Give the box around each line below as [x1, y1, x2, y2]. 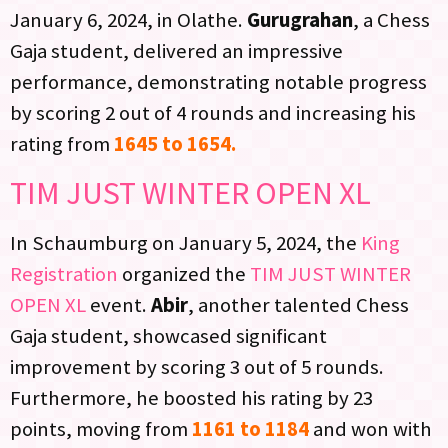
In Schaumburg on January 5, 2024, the [10, 230, 357, 257]
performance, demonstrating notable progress [10, 68, 427, 95]
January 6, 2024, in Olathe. [10, 6, 243, 33]
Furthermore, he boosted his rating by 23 [10, 385, 373, 412]
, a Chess [353, 6, 430, 33]
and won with [313, 416, 432, 443]
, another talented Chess [188, 292, 409, 319]
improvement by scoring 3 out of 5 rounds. [10, 354, 384, 381]
